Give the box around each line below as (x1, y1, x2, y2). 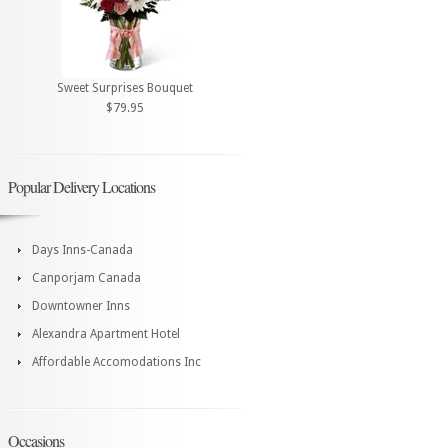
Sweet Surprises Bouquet (57, 80, 193, 95)
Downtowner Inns (32, 298, 130, 313)
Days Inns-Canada (32, 242, 133, 257)
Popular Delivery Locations (8, 175, 155, 197)
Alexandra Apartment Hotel (32, 326, 180, 341)
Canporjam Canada (32, 270, 141, 285)
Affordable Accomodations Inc (32, 354, 201, 369)
